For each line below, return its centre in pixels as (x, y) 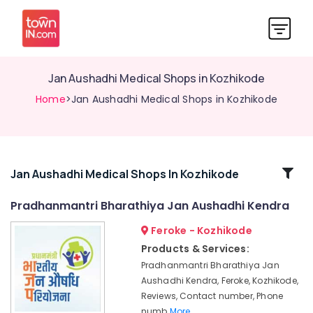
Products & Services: (195, 249)
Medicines (33, 287)
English (27, 273)
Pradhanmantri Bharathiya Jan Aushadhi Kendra (150, 206)
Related (48, 173)
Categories (48, 190)
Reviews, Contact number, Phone (212, 296)
